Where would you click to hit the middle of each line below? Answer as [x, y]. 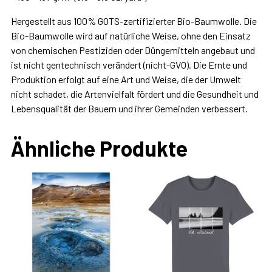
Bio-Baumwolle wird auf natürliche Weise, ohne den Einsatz [131, 35]
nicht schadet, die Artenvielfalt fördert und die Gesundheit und [134, 93]
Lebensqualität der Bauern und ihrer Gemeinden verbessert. [129, 108]
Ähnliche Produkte [99, 148]
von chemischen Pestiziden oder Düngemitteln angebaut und [133, 50]
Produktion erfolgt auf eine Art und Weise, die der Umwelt [126, 79]
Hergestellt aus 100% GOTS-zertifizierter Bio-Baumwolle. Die [134, 21]
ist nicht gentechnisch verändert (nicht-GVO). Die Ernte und [129, 64]
